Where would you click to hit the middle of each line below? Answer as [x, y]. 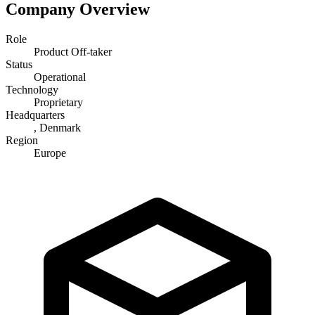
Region [22, 140]
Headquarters [35, 115]
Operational [60, 77]
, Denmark [57, 127]
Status [19, 64]
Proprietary [58, 102]
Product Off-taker [73, 51]
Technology [32, 89]
